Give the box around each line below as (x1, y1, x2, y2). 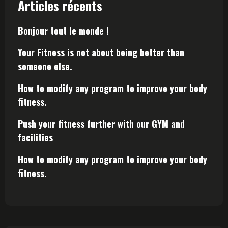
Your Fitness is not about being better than (18, 46, 184, 59)
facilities (18, 131, 53, 144)
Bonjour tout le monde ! (18, 24, 109, 37)
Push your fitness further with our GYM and (18, 117, 185, 130)
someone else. (18, 60, 72, 73)
